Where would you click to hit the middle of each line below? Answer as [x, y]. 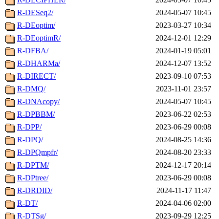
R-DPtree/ [33, 178]
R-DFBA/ [33, 51]
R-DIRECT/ [36, 76]
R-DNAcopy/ [38, 102]
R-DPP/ [29, 127]
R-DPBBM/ [36, 114]
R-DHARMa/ [39, 64]
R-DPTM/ [33, 165]
